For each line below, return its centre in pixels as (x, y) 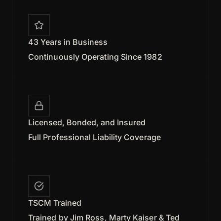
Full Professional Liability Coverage (94, 137)
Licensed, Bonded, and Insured (87, 122)
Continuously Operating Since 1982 (95, 56)
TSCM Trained (55, 203)
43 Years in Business (68, 42)
